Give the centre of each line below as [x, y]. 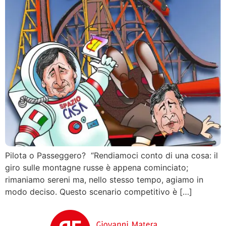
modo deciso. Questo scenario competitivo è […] [99, 192]
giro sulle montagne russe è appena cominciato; [97, 167]
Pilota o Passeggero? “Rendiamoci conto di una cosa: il [111, 155]
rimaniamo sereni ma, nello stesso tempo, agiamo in [104, 180]
